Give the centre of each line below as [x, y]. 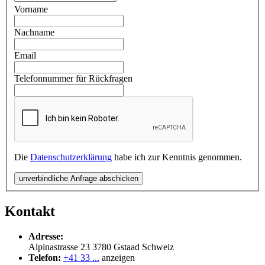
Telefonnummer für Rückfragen [73, 79]
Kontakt [30, 211]
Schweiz [158, 247]
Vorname [31, 9]
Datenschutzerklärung [71, 157]
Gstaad [127, 247]
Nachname [34, 33]
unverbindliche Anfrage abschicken [79, 179]
